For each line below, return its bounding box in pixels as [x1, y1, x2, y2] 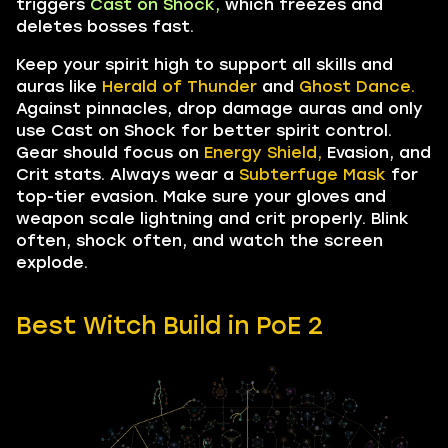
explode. [16, 252, 88, 272]
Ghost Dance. [299, 76, 415, 96]
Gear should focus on [16, 142, 204, 162]
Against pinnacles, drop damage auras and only [16, 98, 423, 118]
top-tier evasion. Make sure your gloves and [16, 186, 386, 206]
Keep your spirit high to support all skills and [16, 54, 393, 74]
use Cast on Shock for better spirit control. [16, 120, 392, 140]
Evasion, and [322, 142, 431, 162]
